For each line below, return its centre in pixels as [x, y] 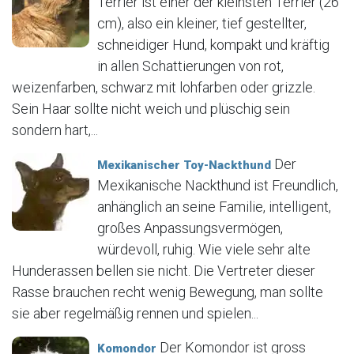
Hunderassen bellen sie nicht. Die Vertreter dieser [164, 270]
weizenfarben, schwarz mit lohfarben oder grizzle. [164, 87]
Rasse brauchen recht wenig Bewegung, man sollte [168, 292]
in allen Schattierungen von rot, [190, 66]
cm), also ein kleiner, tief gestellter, [202, 23]
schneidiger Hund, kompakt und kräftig [213, 44]
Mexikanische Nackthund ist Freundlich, [218, 185]
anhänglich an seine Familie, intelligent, [214, 206]
